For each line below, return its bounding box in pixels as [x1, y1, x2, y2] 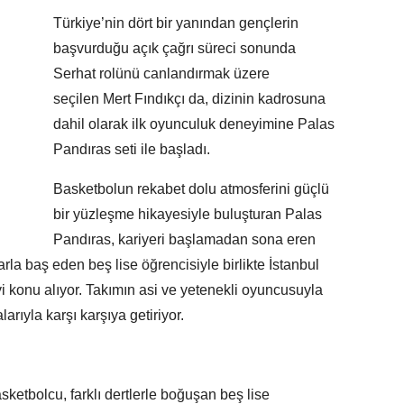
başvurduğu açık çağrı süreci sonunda [53, 41, 296, 57]
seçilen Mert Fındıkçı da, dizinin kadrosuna [53, 91, 326, 107]
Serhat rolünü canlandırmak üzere [53, 66, 270, 82]
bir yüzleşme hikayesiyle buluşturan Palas [53, 207, 322, 223]
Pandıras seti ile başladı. [53, 142, 210, 158]
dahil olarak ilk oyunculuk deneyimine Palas [53, 116, 335, 133]
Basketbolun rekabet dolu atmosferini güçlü [53, 181, 329, 197]
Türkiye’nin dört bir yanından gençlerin [53, 15, 298, 32]
